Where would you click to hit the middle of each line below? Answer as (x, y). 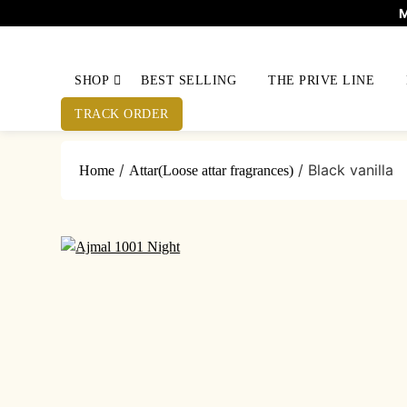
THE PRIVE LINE (322, 80)
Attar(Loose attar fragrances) (212, 170)
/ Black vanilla (344, 170)
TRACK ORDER (122, 114)
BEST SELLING (189, 80)
